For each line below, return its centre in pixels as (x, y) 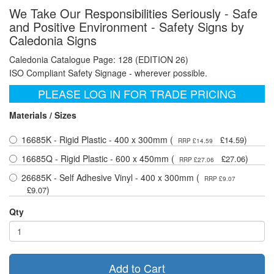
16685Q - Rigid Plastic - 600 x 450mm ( (98, 159)
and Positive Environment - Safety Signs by (127, 27)
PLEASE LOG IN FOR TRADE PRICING (137, 94)
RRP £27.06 (197, 160)
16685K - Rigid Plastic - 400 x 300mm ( (97, 140)
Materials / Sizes (43, 115)
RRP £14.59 (195, 141)
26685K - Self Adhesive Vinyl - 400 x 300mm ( (110, 178)
